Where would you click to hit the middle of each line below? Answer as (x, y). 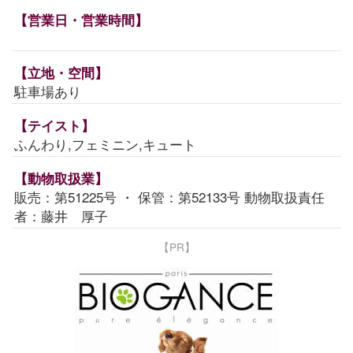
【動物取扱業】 (61, 178)
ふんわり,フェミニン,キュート (105, 144)
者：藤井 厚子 (61, 216)
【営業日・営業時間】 (81, 20)
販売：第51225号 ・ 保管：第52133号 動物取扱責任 (169, 197)
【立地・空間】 (61, 73)
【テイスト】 (54, 126)
